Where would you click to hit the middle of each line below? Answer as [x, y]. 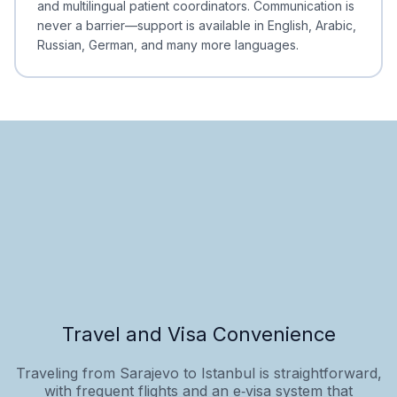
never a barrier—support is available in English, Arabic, [197, 25]
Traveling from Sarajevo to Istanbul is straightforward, [198, 373]
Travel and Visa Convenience [198, 334]
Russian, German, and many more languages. [168, 44]
